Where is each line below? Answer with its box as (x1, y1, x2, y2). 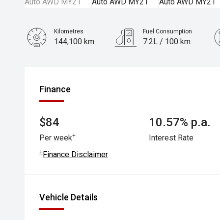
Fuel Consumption (143, 28, 192, 35)
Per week (39, 133, 72, 142)
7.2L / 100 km (143, 37, 191, 46)
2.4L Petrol (54, 66, 92, 76)
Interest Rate (149, 133, 194, 142)
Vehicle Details (39, 192, 98, 202)
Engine (54, 57, 73, 64)
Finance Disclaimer (43, 150, 108, 159)
